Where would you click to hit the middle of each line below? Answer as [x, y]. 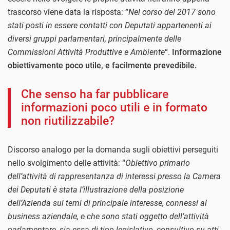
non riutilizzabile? [68, 121]
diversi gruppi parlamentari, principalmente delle [94, 39]
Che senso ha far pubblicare [95, 94]
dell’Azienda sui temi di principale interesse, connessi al [107, 203]
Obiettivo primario [158, 163]
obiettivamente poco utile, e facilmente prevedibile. [103, 66]
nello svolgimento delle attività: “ [66, 163]
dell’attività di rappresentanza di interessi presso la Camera [114, 177]
